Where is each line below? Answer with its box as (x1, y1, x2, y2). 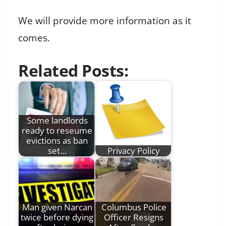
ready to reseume (22, 124, 92, 136)
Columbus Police (101, 201, 166, 213)
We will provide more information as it (18, 14, 191, 28)
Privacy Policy (107, 144, 160, 156)
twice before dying (21, 211, 93, 223)
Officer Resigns (104, 211, 163, 223)
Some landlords (26, 114, 88, 126)
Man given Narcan (22, 201, 92, 213)
